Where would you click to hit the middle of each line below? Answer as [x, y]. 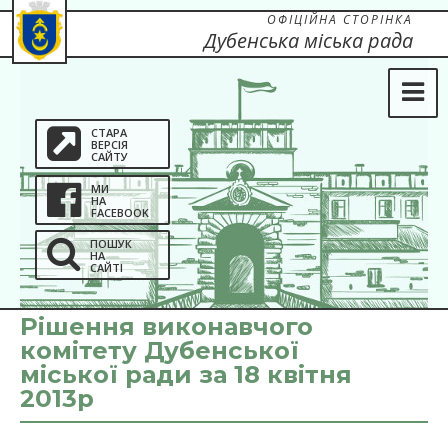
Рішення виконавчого [166, 326]
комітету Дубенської [159, 350]
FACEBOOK [120, 212]
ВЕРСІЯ [109, 144]
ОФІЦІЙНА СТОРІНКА [340, 19]
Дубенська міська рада [308, 40]
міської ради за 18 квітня [186, 374]
